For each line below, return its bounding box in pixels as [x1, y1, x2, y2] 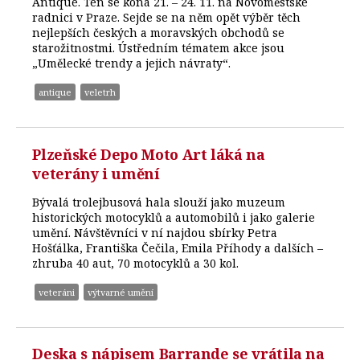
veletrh [84, 85, 117, 98]
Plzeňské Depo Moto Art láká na [32, 144, 265, 164]
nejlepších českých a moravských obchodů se [32, 24, 285, 40]
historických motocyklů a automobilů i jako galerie [32, 209, 316, 225]
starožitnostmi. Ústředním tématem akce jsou [32, 39, 285, 55]
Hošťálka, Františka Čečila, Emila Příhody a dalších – [32, 239, 324, 256]
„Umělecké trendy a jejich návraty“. [32, 55, 231, 71]
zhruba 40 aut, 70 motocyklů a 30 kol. [32, 255, 239, 271]
